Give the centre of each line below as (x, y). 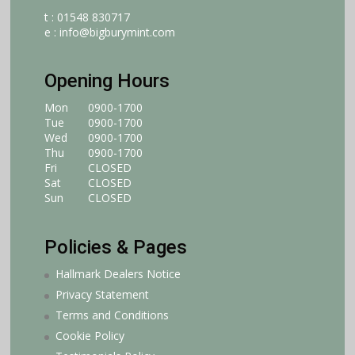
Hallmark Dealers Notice (118, 274)
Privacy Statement (102, 295)
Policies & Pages (115, 248)
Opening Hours (107, 81)
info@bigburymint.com (117, 32)
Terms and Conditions (112, 315)
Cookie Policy (90, 336)
